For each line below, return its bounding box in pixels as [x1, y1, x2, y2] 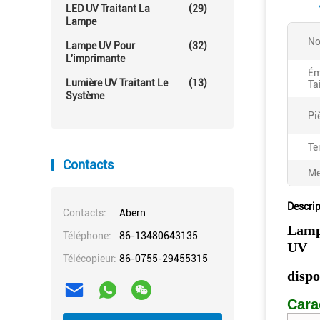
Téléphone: [63, 230, 111, 241]
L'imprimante [66, 53, 125, 64]
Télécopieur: [63, 253, 116, 264]
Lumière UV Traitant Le [66, 77, 168, 89]
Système [66, 90, 104, 101]
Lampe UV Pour [66, 40, 135, 51]
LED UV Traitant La [66, 3, 150, 14]
